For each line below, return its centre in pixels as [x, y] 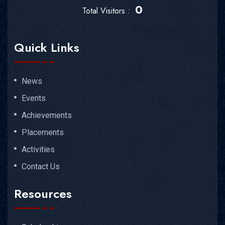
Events [34, 98]
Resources [43, 193]
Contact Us [41, 167]
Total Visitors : [107, 11]
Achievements [47, 116]
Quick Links [47, 48]
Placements [43, 133]
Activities [38, 150]
